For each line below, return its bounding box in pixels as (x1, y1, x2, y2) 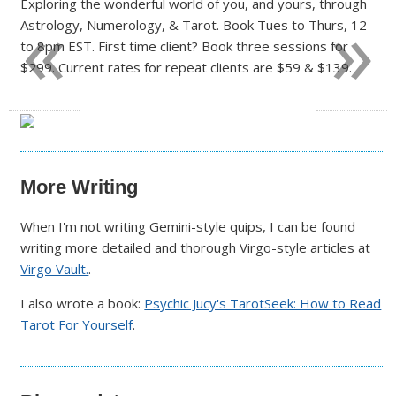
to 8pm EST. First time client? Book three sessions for (20, 36, 349, 55)
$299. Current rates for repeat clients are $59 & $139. (20, 57, 353, 76)
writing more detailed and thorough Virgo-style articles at (20, 238, 371, 256)
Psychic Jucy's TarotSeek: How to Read (144, 293, 382, 312)
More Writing (20, 175, 139, 198)
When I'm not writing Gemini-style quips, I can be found (20, 217, 356, 235)
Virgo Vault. (20, 259, 89, 278)
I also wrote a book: (20, 293, 145, 312)
